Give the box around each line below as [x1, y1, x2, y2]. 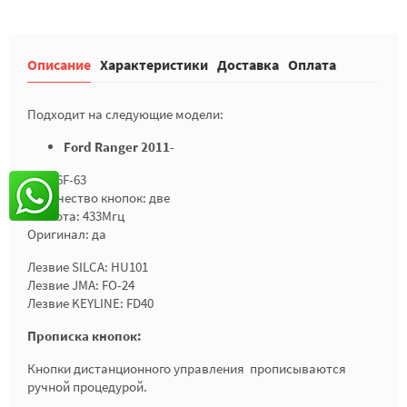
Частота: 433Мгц [27, 207, 124, 224]
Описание [27, 55, 91, 74]
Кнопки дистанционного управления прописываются [27, 360, 346, 377]
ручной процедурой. [27, 378, 147, 395]
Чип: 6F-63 [27, 171, 86, 188]
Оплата [288, 55, 336, 74]
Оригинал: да [27, 225, 106, 243]
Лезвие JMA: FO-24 [27, 276, 134, 293]
